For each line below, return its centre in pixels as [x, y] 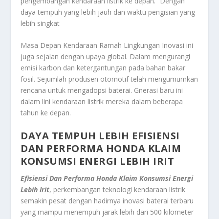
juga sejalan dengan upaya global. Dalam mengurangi [106, 57]
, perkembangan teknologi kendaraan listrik [118, 189]
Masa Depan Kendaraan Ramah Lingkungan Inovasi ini [107, 45]
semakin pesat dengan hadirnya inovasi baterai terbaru [107, 200]
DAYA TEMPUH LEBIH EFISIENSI [100, 135]
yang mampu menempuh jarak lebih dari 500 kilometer [107, 212]
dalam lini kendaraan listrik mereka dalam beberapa [102, 102]
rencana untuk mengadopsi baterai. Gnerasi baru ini [102, 90]
